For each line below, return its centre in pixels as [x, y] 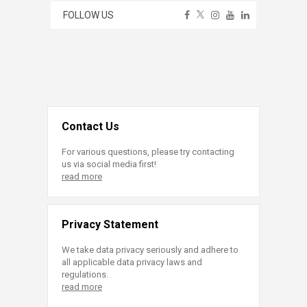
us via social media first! [109, 164]
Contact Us [90, 126]
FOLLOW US [88, 15]
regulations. [85, 274]
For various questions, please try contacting [148, 151]
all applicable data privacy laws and [132, 262]
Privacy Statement [110, 224]
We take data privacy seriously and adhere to [150, 249]
